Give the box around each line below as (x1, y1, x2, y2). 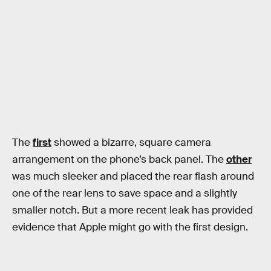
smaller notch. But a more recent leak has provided (12, 204, 253, 217)
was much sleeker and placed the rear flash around (12, 170, 254, 183)
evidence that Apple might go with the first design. (12, 221, 248, 234)
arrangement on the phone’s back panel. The (12, 153, 226, 166)
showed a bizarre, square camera (51, 136, 211, 149)
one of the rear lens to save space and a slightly (12, 187, 237, 200)
